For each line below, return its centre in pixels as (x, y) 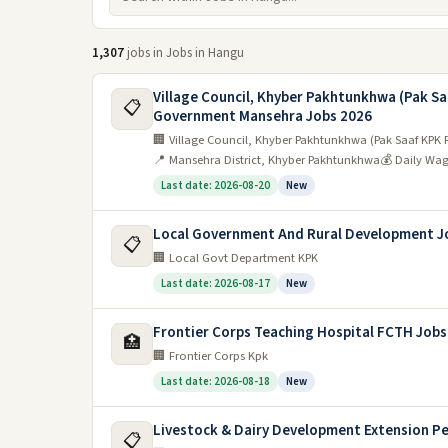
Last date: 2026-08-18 (215, 381)
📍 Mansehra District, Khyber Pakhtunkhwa (266, 160)
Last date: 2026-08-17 (215, 283)
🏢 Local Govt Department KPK (235, 258)
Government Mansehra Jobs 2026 (262, 116)
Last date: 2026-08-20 (215, 185)
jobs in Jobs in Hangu (184, 53)
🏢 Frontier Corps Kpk (210, 356)
